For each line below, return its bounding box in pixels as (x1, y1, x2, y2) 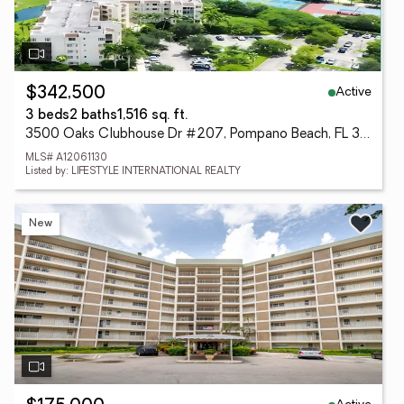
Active (335, 85, 372, 99)
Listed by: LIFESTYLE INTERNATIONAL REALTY (25, 167, 241, 177)
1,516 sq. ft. (117, 109, 188, 123)
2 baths (69, 109, 117, 123)
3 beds (25, 109, 69, 123)
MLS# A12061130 (25, 153, 107, 163)
